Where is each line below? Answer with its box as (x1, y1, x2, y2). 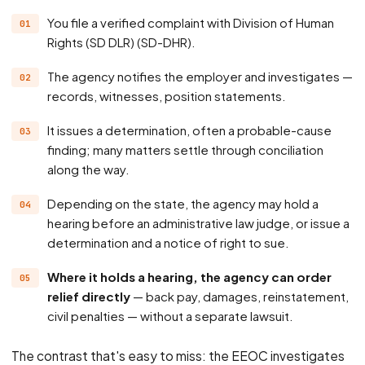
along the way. (47, 161, 130, 177)
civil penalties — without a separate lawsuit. (47, 308, 293, 323)
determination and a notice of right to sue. (47, 235, 289, 250)
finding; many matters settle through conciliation (47, 142, 323, 157)
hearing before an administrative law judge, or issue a (47, 215, 350, 231)
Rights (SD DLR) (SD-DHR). (47, 34, 196, 50)
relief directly (47, 288, 130, 304)
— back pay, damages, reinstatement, (130, 288, 349, 304)
